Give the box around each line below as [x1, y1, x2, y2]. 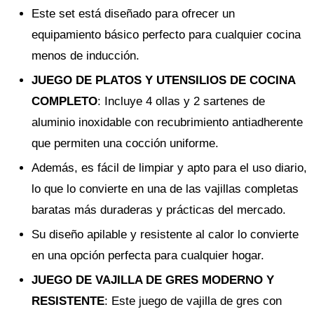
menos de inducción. [32, 48, 139, 62]
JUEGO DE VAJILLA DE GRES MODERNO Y [32, 273, 274, 287]
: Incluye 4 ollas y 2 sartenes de [97, 94, 265, 108]
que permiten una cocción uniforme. [32, 136, 219, 150]
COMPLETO [32, 94, 97, 108]
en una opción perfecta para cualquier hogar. [32, 248, 264, 262]
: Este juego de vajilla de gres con [104, 294, 282, 308]
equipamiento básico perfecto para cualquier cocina [32, 27, 301, 41]
